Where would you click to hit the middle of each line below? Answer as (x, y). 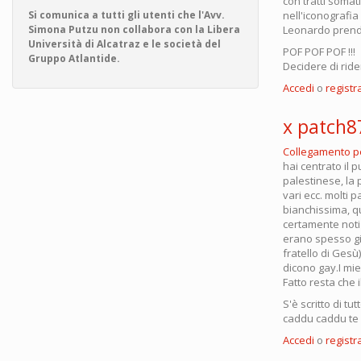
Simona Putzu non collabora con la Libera (134, 29)
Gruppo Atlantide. (74, 58)
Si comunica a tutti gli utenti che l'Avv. (127, 15)
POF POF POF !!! (319, 52)
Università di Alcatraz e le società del (124, 44)
